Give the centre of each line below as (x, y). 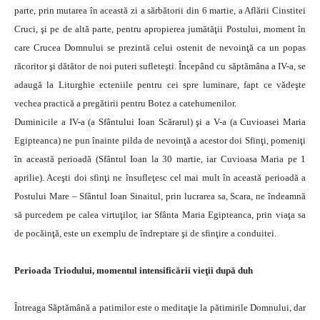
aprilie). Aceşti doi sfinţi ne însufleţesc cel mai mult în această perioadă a (160, 177)
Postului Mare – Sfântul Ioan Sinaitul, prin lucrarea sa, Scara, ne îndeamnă (160, 196)
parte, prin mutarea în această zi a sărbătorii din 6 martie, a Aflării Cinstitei (160, 10)
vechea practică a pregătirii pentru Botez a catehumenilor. (125, 103)
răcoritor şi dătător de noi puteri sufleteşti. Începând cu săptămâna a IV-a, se (160, 66)
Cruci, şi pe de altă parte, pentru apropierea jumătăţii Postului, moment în (160, 29)
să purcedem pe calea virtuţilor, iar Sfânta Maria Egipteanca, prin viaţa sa (160, 215)
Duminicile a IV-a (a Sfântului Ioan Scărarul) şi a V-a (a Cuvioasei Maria (160, 122)
